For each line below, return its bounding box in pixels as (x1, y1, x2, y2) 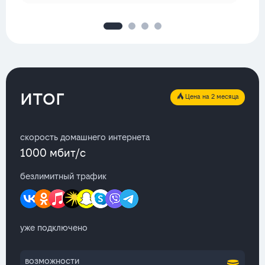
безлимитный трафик (20, 171, 106, 182)
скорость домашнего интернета (20, 132, 150, 143)
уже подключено (20, 222, 88, 233)
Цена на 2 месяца (185, 93, 239, 101)
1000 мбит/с (20, 147, 86, 160)
